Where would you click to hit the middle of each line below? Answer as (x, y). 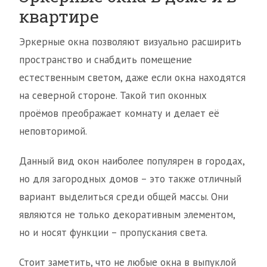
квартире (59, 16)
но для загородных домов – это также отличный (130, 179)
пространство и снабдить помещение (105, 60)
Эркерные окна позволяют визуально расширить (130, 42)
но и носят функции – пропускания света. (113, 232)
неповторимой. (53, 131)
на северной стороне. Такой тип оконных (113, 95)
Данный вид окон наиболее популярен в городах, (132, 161)
